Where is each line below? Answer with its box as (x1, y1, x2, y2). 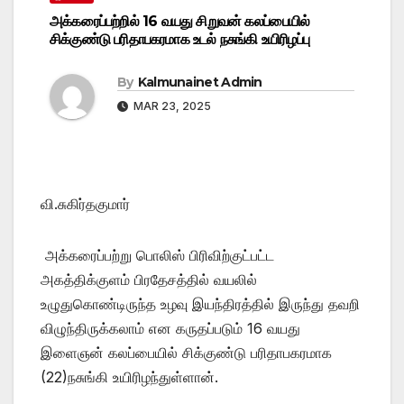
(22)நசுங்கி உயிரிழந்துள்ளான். (41, 367, 218, 386)
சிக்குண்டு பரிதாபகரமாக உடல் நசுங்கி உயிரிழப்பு (50, 30, 309, 48)
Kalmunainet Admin (137, 73, 262, 90)
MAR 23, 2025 (131, 98, 211, 113)
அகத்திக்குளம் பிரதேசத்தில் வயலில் (41, 270, 257, 289)
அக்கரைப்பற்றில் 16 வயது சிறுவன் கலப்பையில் (50, 12, 310, 30)
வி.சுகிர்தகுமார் (41, 194, 161, 213)
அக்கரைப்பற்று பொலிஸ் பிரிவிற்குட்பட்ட (41, 245, 274, 264)
